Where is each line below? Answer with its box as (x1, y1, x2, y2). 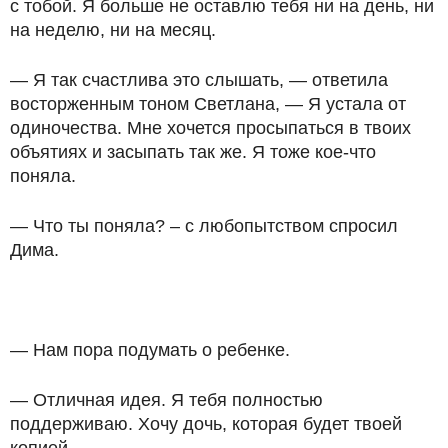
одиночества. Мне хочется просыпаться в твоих (10, 118, 411, 138)
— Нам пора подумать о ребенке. (10, 340, 290, 360)
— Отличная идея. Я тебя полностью (10, 390, 323, 410)
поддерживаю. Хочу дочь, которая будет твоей (10, 414, 402, 434)
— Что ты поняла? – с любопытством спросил (10, 216, 398, 236)
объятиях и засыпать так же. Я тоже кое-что (10, 142, 376, 162)
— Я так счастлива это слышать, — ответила (10, 70, 388, 90)
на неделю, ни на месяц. (10, 20, 216, 40)
